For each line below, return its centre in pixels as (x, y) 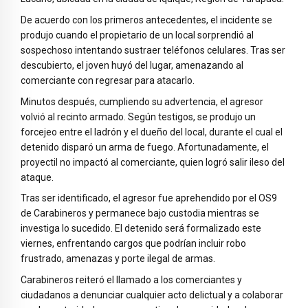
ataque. (37, 177)
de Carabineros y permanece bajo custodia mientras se (140, 213)
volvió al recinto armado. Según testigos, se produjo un (138, 117)
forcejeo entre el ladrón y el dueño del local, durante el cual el (152, 132)
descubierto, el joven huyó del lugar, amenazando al (132, 65)
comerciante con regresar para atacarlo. (108, 80)
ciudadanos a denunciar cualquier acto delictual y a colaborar (152, 295)
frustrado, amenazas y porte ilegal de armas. (118, 259)
